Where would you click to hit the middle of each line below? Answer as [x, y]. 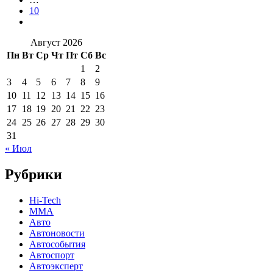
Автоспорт [52, 255]
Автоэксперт [56, 266]
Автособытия [57, 244]
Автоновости [57, 233]
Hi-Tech [45, 200]
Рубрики [34, 174]
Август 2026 [56, 42]
